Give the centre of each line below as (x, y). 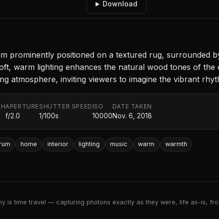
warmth (176, 144)
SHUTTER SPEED (66, 107)
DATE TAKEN (132, 107)
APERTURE (22, 107)
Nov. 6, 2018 (132, 116)
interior (58, 144)
